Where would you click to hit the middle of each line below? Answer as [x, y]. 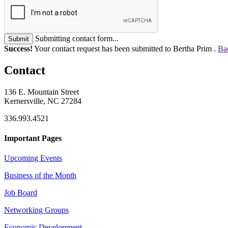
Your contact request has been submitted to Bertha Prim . [125, 48]
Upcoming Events [33, 158]
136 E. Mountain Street [41, 92]
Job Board [21, 193]
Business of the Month [40, 176]
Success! [18, 48]
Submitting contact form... [77, 38]
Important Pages [33, 138]
